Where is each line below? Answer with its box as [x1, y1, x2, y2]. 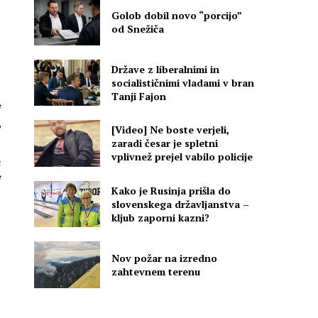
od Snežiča [111, 22, 165, 36]
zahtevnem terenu [111, 264, 201, 278]
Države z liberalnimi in [111, 62, 220, 77]
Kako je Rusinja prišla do [111, 183, 231, 197]
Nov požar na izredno [111, 251, 218, 265]
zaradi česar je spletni [111, 136, 219, 150]
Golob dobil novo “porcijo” [111, 9, 243, 23]
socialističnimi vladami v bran [111, 76, 255, 90]
